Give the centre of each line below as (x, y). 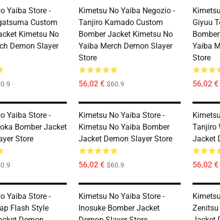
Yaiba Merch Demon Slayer (125, 46)
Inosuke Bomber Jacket (119, 208)
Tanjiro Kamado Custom (121, 22)
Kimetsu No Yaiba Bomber (124, 127)
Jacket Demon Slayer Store (125, 139)
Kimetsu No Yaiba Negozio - (127, 11)
